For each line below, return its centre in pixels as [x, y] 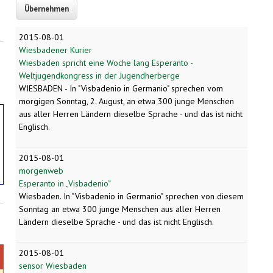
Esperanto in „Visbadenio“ [65, 184]
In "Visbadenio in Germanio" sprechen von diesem [152, 197]
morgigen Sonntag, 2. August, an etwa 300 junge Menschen [126, 101]
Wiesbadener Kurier [55, 50]
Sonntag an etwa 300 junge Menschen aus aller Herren [120, 209]
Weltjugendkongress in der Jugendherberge [99, 76]
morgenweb [41, 171]
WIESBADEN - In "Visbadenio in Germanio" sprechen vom [121, 89]
